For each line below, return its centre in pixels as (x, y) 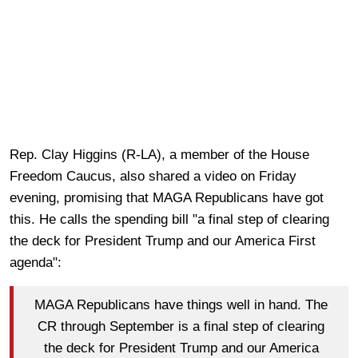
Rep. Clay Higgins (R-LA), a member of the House (159, 154)
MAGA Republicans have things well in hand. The (181, 305)
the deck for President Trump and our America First (163, 241)
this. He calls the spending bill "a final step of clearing (169, 219)
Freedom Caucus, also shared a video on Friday (153, 176)
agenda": (36, 262)
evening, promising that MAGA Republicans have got (167, 197)
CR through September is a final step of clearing (181, 327)
